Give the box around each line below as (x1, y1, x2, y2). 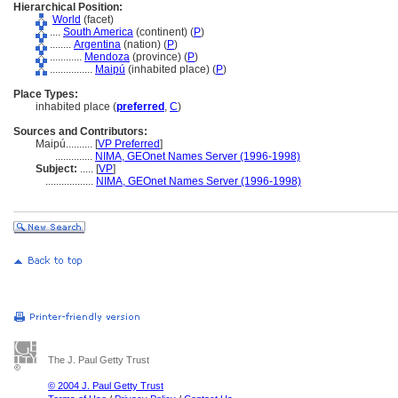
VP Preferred (98, 138, 160, 150)
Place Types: (13, 88, 78, 100)
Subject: (36, 163, 77, 175)
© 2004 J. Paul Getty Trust (48, 380, 163, 391)
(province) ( (130, 51, 187, 63)
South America (63, 26, 133, 38)
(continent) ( (133, 26, 194, 38)
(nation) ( (121, 38, 167, 51)
